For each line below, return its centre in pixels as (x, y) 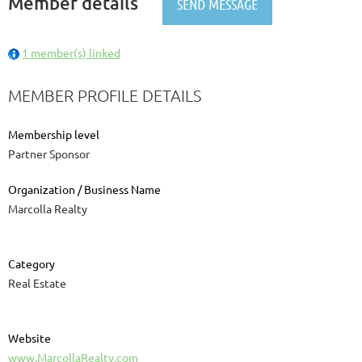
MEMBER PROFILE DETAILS (105, 95)
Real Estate (37, 282)
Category (32, 263)
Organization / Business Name (84, 189)
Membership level (54, 134)
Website (29, 337)
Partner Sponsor (49, 153)
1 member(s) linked (71, 52)
